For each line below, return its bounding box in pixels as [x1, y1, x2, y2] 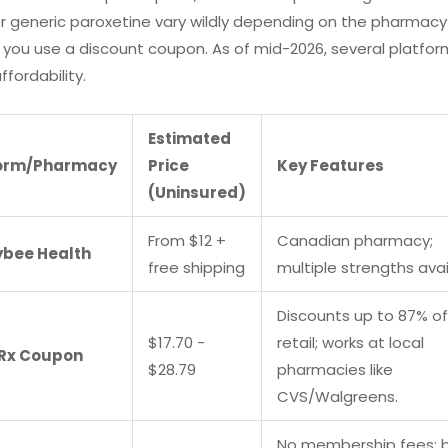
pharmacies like [277, 358, 393, 380]
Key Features [277, 154, 384, 176]
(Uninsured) [148, 181, 246, 203]
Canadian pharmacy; [277, 229, 433, 251]
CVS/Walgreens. [277, 385, 398, 407]
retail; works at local [277, 331, 424, 353]
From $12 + [148, 229, 226, 251]
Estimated [148, 127, 231, 149]
